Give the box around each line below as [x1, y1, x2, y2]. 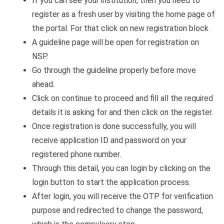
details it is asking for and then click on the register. [32, 107, 213, 117]
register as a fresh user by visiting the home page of [32, 9, 215, 19]
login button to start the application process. [32, 177, 190, 187]
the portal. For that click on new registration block [32, 23, 208, 33]
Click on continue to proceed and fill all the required [32, 93, 213, 103]
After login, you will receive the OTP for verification [32, 191, 213, 201]
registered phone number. [32, 149, 121, 159]
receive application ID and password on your [32, 135, 186, 145]
